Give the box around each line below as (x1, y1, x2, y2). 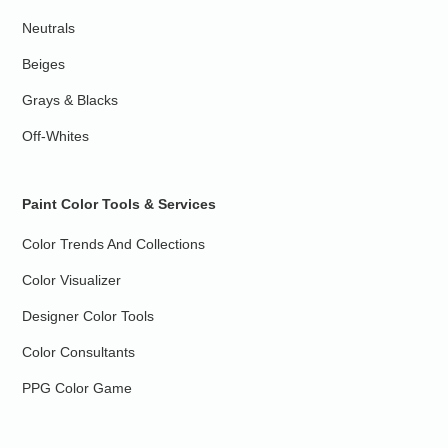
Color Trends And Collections (22, 236, 206, 253)
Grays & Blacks (22, 92, 119, 109)
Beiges (22, 56, 66, 73)
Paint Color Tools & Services (22, 196, 217, 213)
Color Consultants (22, 344, 136, 361)
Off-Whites (22, 128, 90, 145)
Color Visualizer (22, 272, 122, 289)
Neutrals (22, 20, 76, 37)
